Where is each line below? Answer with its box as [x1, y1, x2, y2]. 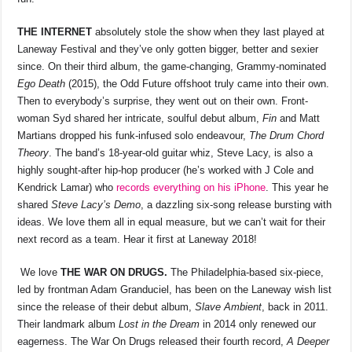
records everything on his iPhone [116, 181, 266, 194]
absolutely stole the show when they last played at [95, 26, 325, 38]
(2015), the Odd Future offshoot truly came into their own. [68, 78, 330, 90]
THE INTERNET [17, 26, 96, 38]
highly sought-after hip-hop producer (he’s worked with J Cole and [17, 164, 314, 177]
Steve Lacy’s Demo [51, 199, 141, 211]
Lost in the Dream [119, 318, 200, 331]
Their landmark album [17, 318, 119, 331]
